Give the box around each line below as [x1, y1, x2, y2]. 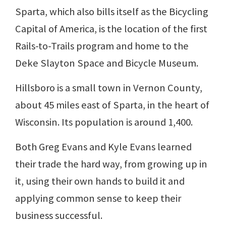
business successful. [15, 208, 102, 222]
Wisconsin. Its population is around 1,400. [15, 115, 193, 129]
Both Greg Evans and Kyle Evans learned [15, 140, 192, 153]
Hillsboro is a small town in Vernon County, [15, 81, 202, 94]
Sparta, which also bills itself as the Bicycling [15, 5, 208, 18]
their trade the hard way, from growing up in [15, 157, 207, 171]
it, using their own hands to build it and [15, 174, 185, 188]
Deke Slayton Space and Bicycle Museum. [15, 56, 198, 70]
